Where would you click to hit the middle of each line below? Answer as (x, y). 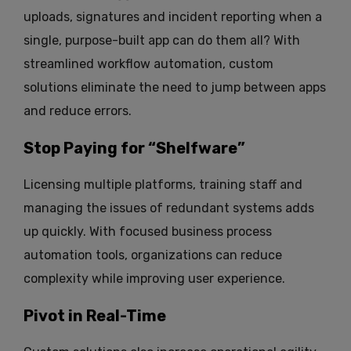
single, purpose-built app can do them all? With (162, 41)
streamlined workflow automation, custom (148, 64)
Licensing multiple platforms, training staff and (163, 185)
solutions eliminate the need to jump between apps (175, 88)
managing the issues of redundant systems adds (169, 208)
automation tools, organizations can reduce (153, 255)
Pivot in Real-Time (95, 316)
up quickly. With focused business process (148, 232)
